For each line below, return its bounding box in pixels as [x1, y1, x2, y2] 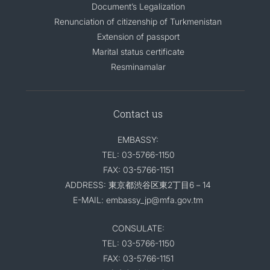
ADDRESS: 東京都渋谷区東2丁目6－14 [65, 180, 211, 190]
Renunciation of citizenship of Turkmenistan [54, 16, 222, 27]
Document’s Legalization [91, 1, 185, 11]
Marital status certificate [92, 46, 184, 57]
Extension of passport [96, 31, 180, 42]
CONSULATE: [111, 223, 165, 233]
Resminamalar [110, 61, 166, 72]
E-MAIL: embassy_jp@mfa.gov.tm [73, 195, 203, 205]
